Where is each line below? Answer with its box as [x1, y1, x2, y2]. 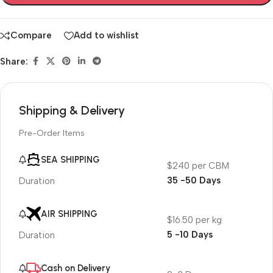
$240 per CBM [166, 160, 229, 172]
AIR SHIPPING [41, 208, 97, 219]
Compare [10, 30, 52, 41]
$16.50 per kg [166, 214, 222, 226]
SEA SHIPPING [41, 154, 100, 165]
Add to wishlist [74, 30, 139, 41]
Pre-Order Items [19, 127, 85, 138]
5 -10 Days [166, 229, 213, 241]
